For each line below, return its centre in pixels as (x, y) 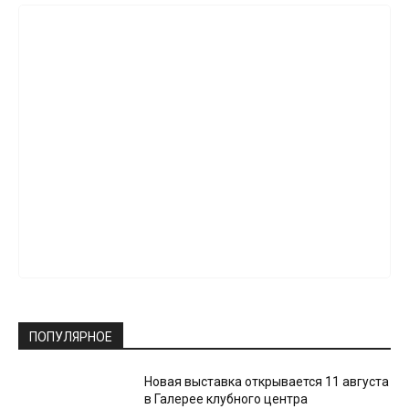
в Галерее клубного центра (226, 399)
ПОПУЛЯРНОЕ (71, 337)
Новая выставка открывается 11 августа (267, 382)
